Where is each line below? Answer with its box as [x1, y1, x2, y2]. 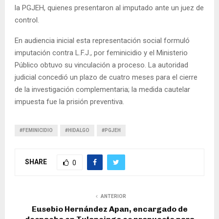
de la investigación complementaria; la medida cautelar [15, 85, 190, 94]
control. [15, 15, 39, 24]
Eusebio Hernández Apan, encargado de [31, 204, 188, 214]
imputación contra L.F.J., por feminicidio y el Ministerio [15, 48, 188, 57]
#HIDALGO [65, 127, 89, 133]
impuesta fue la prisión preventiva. [15, 97, 124, 106]
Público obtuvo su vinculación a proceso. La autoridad [15, 60, 188, 69]
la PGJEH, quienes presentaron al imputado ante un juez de [15, 3, 204, 12]
